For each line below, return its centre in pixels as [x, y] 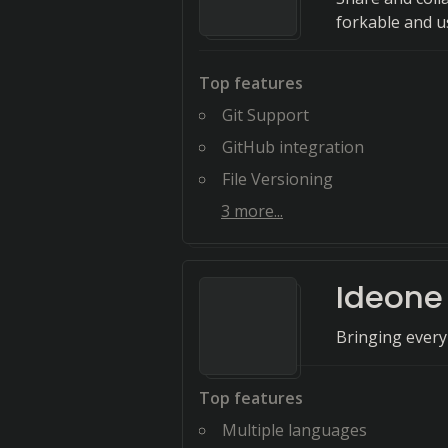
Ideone [389, 297]
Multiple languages [294, 430]
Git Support [265, 115]
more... [256, 211]
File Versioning [277, 179]
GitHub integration [293, 147]
